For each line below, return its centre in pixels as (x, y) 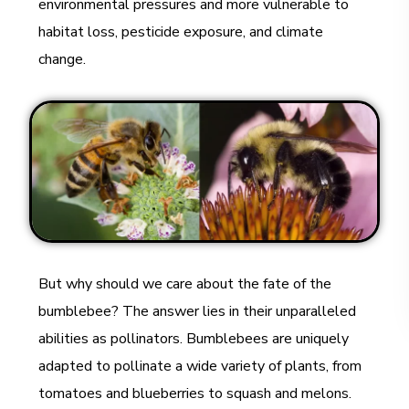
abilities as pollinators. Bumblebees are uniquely (194, 339)
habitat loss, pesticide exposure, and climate (181, 32)
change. (63, 59)
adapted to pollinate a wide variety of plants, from (200, 367)
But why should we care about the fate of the (185, 284)
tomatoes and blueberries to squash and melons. (195, 394)
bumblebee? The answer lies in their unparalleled (198, 312)
